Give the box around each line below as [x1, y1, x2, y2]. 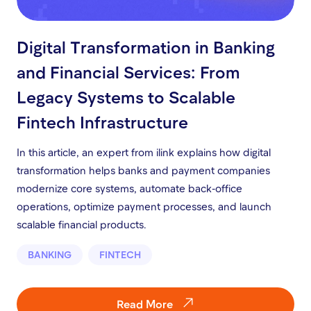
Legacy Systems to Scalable [17, 87, 235, 108]
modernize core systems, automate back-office [17, 182, 242, 195]
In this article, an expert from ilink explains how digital [17, 146, 271, 159]
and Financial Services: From [17, 62, 240, 83]
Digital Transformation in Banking [17, 37, 275, 58]
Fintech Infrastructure [17, 112, 188, 133]
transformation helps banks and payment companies [17, 164, 270, 177]
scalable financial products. [17, 218, 146, 231]
